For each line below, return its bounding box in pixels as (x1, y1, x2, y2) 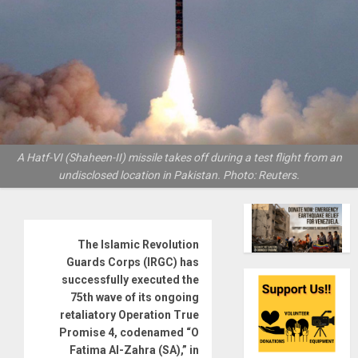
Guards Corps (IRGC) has (66, 255, 200, 268)
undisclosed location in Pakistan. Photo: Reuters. (58, 168, 300, 181)
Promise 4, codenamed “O (59, 325, 200, 339)
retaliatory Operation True (60, 308, 200, 321)
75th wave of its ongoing (70, 290, 200, 304)
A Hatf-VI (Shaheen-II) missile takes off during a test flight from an (16, 150, 342, 164)
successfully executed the (62, 272, 200, 286)
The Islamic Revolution (78, 237, 200, 251)
